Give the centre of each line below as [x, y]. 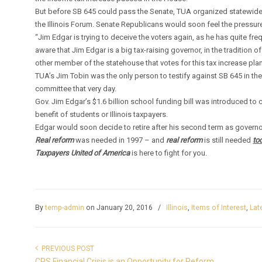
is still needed [228, 140]
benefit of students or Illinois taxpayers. [102, 114]
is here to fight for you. [169, 153]
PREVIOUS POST [66, 249]
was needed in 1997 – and [120, 140]
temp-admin [65, 208]
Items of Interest [219, 208]
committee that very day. [76, 89]
